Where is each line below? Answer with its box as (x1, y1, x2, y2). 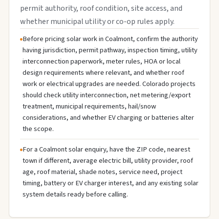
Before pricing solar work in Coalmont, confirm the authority (22, 34, 198, 44)
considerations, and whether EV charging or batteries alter (22, 112, 194, 123)
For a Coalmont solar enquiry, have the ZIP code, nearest (22, 144, 190, 154)
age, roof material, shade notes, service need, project (22, 167, 182, 177)
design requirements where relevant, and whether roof (22, 67, 184, 78)
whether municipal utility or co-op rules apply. (20, 16, 175, 27)
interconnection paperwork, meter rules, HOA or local (22, 56, 180, 66)
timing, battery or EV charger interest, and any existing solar (22, 178, 198, 188)
